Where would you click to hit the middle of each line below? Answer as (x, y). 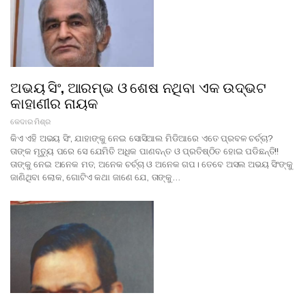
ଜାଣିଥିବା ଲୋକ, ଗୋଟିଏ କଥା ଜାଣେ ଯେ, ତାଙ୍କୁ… (96, 178)
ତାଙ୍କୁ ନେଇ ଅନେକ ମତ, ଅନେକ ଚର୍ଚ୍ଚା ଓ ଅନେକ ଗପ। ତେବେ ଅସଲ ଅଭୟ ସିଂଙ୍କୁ (152, 165)
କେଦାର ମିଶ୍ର (30, 122)
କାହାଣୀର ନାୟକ (54, 102)
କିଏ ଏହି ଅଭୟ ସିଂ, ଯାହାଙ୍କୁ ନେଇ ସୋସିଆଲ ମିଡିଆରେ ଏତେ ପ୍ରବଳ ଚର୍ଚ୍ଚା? (142, 139)
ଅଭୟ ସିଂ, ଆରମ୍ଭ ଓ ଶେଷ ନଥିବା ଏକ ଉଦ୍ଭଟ (138, 87)
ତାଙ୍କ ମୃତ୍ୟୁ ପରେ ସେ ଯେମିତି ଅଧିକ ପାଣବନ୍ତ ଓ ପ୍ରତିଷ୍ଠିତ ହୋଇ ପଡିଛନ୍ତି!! (144, 152)
